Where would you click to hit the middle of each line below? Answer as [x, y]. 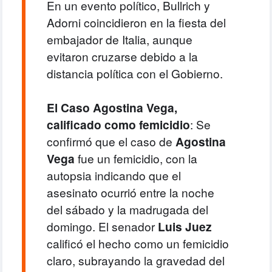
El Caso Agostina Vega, [112, 108]
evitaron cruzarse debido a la [122, 56]
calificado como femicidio [118, 125]
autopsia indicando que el [114, 175]
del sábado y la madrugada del [127, 209]
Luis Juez [185, 227]
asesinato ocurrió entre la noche [130, 192]
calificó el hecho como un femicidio [138, 243]
